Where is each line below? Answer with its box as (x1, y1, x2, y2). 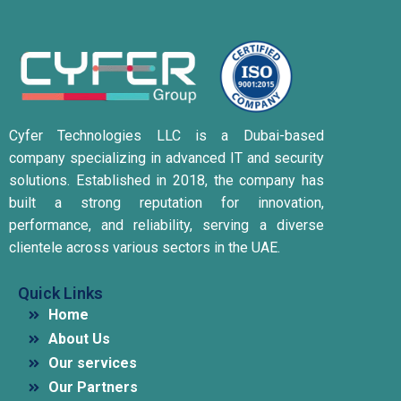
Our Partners (47, 379, 138, 397)
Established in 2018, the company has (75, 172, 324, 190)
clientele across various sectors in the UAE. (9, 239, 280, 257)
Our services (47, 354, 137, 372)
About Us (47, 330, 110, 348)
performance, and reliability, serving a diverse (9, 217, 324, 235)
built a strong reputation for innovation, (9, 194, 324, 212)
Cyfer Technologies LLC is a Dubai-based (9, 127, 324, 145)
